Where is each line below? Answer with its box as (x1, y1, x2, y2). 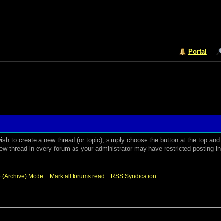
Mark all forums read (50, 173, 105, 180)
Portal (188, 48, 207, 55)
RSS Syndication (111, 173, 157, 180)
